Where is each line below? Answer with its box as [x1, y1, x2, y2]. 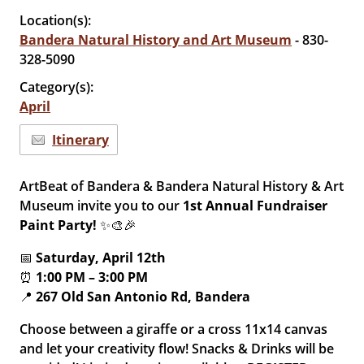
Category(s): [19, 78, 94, 96]
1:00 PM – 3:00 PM [36, 268, 149, 286]
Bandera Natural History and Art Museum [19, 31, 292, 49]
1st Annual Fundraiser [183, 197, 328, 214]
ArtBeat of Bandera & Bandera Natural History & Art [19, 177, 344, 195]
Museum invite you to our [19, 197, 184, 214]
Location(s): [19, 11, 95, 29]
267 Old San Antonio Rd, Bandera [36, 288, 251, 305]
